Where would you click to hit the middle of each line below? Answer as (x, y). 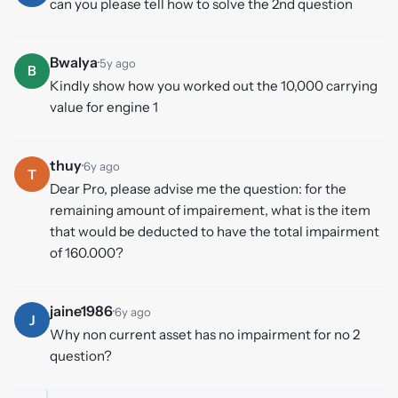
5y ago (118, 63)
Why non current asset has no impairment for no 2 (205, 335)
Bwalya (74, 62)
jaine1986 (81, 311)
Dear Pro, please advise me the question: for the (198, 188)
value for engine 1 (104, 107)
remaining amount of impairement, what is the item (210, 210)
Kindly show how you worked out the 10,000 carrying (214, 85)
